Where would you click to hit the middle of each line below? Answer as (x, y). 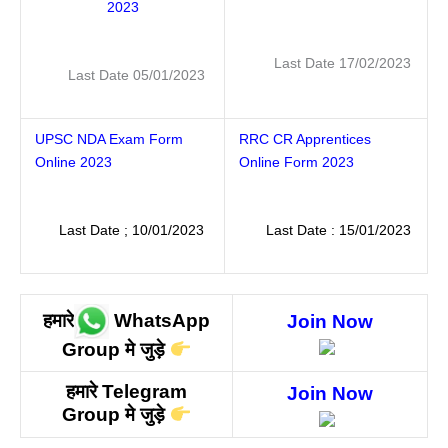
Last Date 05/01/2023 (122, 75)
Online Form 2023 (296, 162)
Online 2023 (73, 162)
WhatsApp (162, 320)
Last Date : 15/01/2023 (338, 230)
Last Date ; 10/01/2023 (127, 230)
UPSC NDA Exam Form (108, 139)
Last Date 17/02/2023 (326, 63)
